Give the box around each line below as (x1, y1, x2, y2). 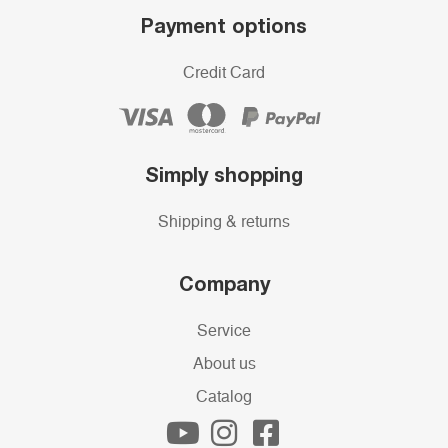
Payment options (141, 13, 307, 38)
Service (197, 323, 251, 340)
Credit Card (183, 65, 265, 82)
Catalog (196, 389, 252, 406)
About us (192, 356, 256, 373)
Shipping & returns (158, 214, 290, 231)
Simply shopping (145, 162, 303, 187)
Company (178, 271, 270, 296)
